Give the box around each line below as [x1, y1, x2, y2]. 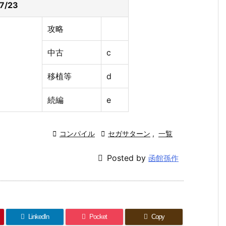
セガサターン [108, 129, 150, 138]
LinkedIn [28, 212, 49, 220]
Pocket [89, 212, 107, 220]
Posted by [107, 153, 148, 163]
